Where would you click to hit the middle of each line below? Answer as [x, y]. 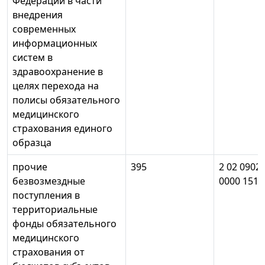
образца [32, 143]
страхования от [49, 252]
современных [44, 29]
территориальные [55, 210]
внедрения [38, 15]
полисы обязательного [66, 100]
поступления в [46, 195]
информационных [55, 43]
